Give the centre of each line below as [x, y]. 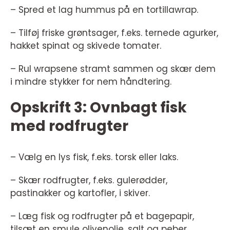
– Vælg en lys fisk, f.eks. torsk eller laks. [94, 157]
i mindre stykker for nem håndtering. [91, 82]
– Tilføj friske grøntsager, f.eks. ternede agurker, [114, 33]
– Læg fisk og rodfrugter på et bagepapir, [102, 216]
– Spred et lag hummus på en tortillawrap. [104, 10]
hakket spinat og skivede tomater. [86, 46]
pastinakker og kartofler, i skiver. [80, 193]
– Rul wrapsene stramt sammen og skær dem [113, 69]
